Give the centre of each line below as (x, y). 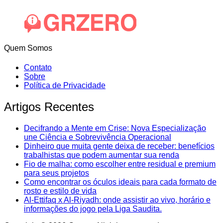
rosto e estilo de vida (60, 191)
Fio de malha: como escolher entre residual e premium (120, 164)
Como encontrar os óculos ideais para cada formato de (120, 182)
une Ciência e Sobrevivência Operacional (98, 137)
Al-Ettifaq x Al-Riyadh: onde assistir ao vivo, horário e (117, 200)
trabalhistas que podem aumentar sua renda (102, 155)
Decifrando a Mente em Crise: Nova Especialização (115, 128)
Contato (38, 67)
